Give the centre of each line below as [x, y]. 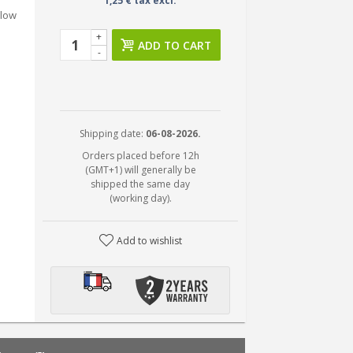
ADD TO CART [175, 45]
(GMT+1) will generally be [140, 170]
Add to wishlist [149, 241]
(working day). [140, 198]
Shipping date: [113, 134]
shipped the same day [141, 184]
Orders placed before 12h [140, 156]
